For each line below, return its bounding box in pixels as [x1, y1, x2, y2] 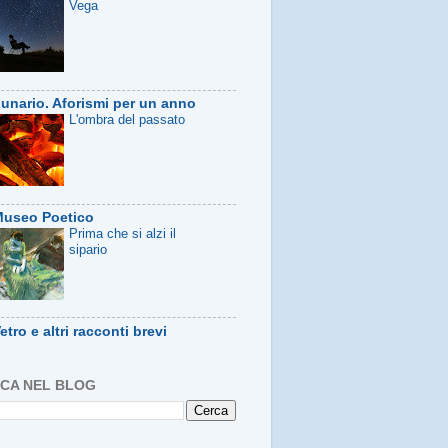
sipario [69, 241, 107, 257]
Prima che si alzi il [69, 225, 176, 241]
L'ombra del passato [69, 112, 185, 128]
